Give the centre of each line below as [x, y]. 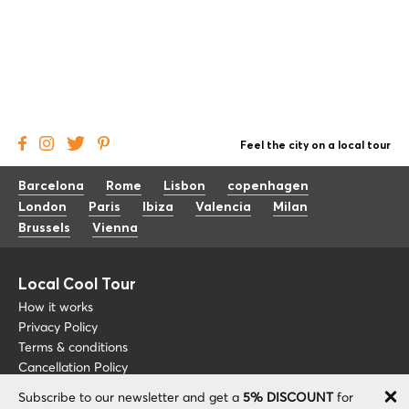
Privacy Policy [58, 327]
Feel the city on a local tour [315, 146]
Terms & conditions [73, 347]
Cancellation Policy [73, 367]
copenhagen [268, 186]
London [42, 207]
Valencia [223, 207]
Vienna [115, 228]
